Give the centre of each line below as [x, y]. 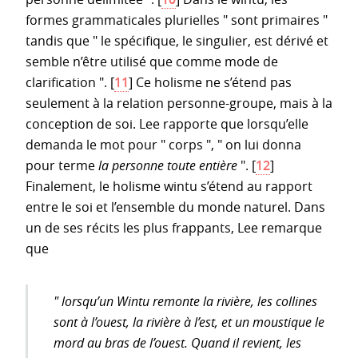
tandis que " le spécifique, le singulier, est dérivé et [177, 40]
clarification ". [66, 82]
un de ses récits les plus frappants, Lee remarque [174, 227]
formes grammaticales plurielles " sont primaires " [177, 20]
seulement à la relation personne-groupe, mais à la [179, 103]
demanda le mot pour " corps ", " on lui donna [163, 144]
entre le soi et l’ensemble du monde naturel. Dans [175, 207]
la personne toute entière [168, 165]
